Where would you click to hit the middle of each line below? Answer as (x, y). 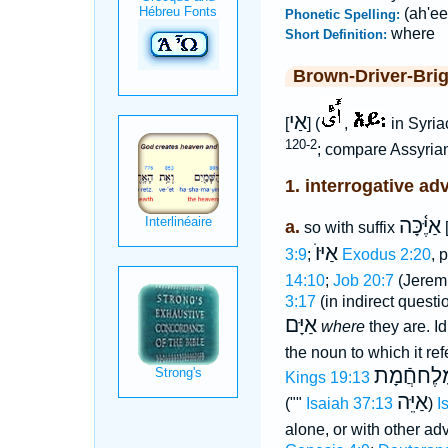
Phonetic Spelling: (344, 14)
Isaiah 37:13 (349, 403)
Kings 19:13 (327, 377)
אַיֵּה (412, 401)
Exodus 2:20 (386, 254)
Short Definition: (337, 34)
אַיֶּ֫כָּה (419, 226)
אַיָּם (300, 324)
